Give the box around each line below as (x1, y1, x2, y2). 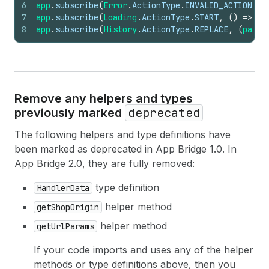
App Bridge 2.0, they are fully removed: (14, 157, 195, 169)
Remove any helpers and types (14, 91, 193, 106)
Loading (103, 12, 137, 23)
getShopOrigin (37, 202, 99, 213)
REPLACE (195, 24, 228, 35)
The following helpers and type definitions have (14, 128, 231, 141)
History (103, 24, 137, 35)
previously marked (14, 106, 125, 120)
